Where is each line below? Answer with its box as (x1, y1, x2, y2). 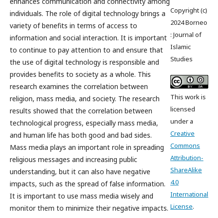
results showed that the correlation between (10, 106, 152, 115)
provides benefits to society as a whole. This (10, 69, 151, 79)
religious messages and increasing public (10, 154, 137, 164)
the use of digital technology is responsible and (10, 57, 159, 67)
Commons (170, 141, 200, 150)
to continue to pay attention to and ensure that (10, 45, 163, 54)
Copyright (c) (170, 6, 207, 15)
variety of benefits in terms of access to (10, 20, 137, 30)
